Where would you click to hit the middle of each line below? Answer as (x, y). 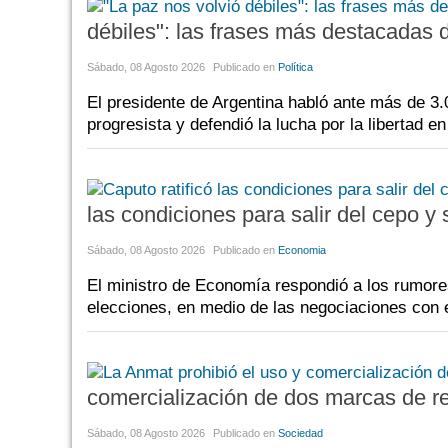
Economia (302, 249)
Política (295, 66)
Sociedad (300, 432)
